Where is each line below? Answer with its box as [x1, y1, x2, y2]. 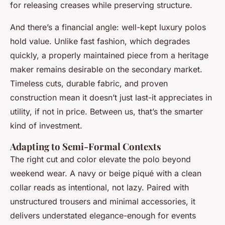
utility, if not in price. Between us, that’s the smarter [10, 106, 203, 117]
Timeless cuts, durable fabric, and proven [10, 78, 168, 89]
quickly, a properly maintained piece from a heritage [10, 50, 208, 61]
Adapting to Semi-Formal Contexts [10, 140, 161, 153]
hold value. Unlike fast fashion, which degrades [10, 36, 190, 47]
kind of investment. [10, 121, 82, 131]
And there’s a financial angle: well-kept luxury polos [10, 22, 206, 33]
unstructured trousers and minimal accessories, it [10, 196, 195, 207]
